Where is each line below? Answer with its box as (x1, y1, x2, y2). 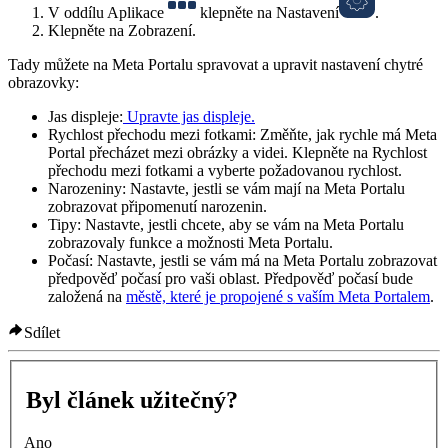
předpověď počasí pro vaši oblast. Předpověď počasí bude (48, 269, 413, 287)
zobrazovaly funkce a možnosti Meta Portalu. (48, 233, 333, 251)
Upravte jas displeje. (123, 107, 255, 125)
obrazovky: (8, 73, 79, 91)
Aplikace (107, 3, 164, 21)
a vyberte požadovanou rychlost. (193, 161, 402, 179)
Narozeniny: (48, 179, 130, 197)
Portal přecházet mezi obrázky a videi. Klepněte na (48, 143, 372, 161)
